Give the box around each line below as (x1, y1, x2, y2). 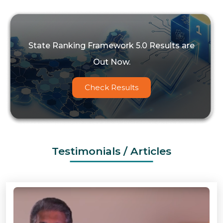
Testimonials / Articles (52, 145, 171, 158)
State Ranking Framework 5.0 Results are (28, 41, 195, 51)
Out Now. (93, 57, 130, 67)
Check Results (85, 83, 138, 93)
